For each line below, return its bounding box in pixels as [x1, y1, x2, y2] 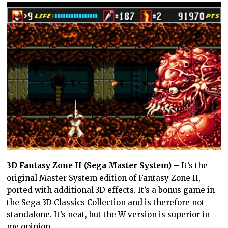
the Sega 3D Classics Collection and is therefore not [7, 197, 205, 208]
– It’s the [172, 161, 208, 171]
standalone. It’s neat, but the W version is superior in [7, 210, 210, 220]
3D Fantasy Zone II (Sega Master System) [7, 161, 172, 171]
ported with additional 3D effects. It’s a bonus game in [7, 185, 215, 195]
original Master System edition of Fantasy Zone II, [7, 173, 201, 183]
